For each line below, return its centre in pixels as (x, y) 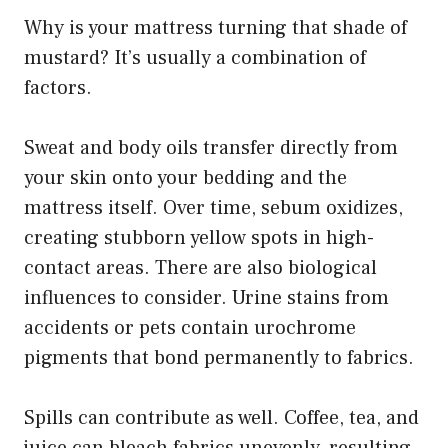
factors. (58, 87)
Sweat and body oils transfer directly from (211, 147)
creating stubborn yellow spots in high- (199, 237)
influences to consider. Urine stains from (206, 297)
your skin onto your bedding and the (185, 177)
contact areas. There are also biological (200, 267)
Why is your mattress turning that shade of (215, 27)
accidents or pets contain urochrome (190, 327)
